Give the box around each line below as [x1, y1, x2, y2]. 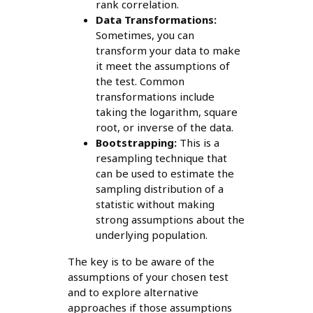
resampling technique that [95, 151, 227, 166]
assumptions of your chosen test [67, 270, 228, 284]
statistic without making [95, 197, 214, 212]
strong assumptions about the [95, 212, 245, 227]
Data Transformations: [95, 13, 217, 27]
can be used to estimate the [95, 166, 234, 181]
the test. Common [95, 74, 184, 89]
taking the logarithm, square [95, 105, 238, 119]
